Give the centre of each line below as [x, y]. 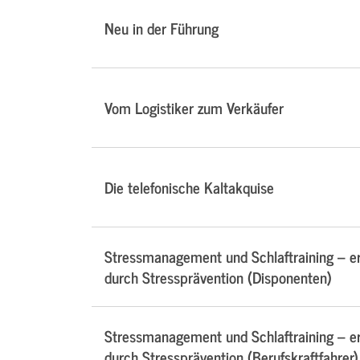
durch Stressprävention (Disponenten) [218, 277]
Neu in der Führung [162, 28]
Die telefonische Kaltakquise [189, 187]
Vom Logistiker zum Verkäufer [194, 108]
